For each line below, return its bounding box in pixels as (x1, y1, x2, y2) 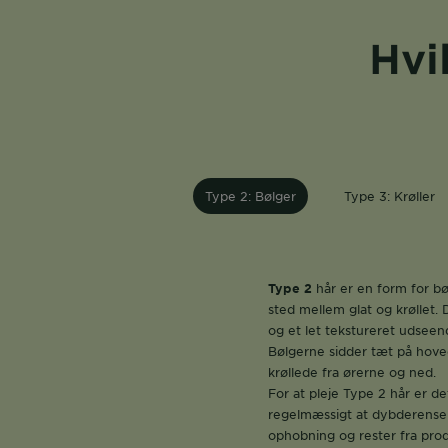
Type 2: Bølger (204, 188, 296, 204)
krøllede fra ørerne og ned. (268, 364, 436, 380)
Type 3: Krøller (343, 188, 435, 204)
